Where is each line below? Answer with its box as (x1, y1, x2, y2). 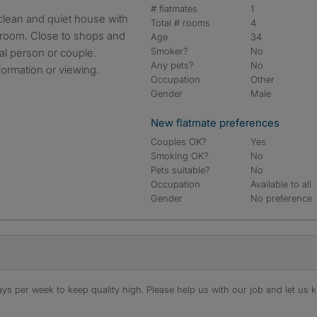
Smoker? (151, 45, 188, 57)
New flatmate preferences (151, 116, 279, 129)
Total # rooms (151, 17, 210, 28)
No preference (250, 192, 313, 204)
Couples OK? (151, 136, 207, 147)
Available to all (250, 178, 312, 190)
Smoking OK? (151, 150, 209, 161)
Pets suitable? (151, 164, 210, 175)
